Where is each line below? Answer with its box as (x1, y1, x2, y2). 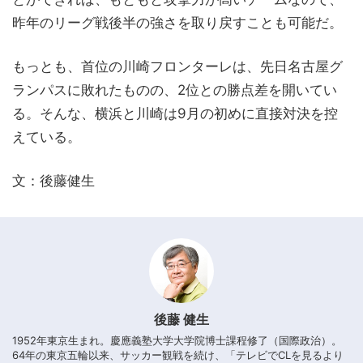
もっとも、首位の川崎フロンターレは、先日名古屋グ (12, 58, 343, 75)
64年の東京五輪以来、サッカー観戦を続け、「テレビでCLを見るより (12, 348, 344, 361)
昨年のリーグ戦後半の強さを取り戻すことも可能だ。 (12, 14, 343, 31)
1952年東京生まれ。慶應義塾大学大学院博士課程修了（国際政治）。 (12, 333, 342, 347)
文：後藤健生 (12, 172, 95, 189)
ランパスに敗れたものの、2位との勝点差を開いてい (12, 81, 337, 98)
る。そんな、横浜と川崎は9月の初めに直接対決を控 (12, 105, 338, 122)
